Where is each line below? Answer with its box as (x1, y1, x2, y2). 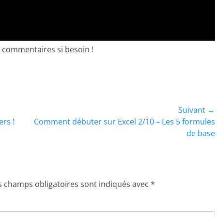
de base (186, 128, 215, 139)
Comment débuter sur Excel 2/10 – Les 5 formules (34, 116, 215, 127)
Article (26, 116, 49, 126)
